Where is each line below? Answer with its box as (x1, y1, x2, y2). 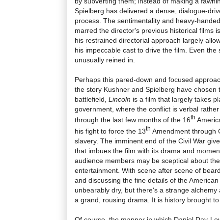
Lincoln (109, 95, 133, 103)
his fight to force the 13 (75, 127, 146, 136)
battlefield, (75, 95, 109, 103)
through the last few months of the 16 (75, 116, 191, 124)
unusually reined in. (75, 55, 135, 64)
